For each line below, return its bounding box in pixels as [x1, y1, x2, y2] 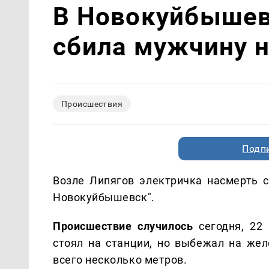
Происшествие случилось [53, 219, 193, 232]
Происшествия [61, 98, 123, 109]
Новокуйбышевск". [53, 190, 155, 204]
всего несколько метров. [53, 253, 187, 266]
